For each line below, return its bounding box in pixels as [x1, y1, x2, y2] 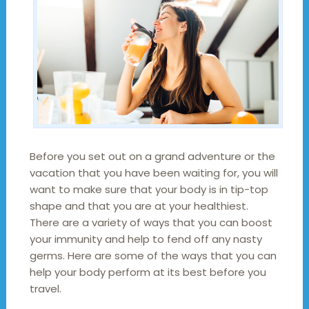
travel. [29, 281, 61, 296]
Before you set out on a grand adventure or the [29, 148, 275, 163]
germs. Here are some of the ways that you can [29, 248, 277, 263]
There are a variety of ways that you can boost [29, 215, 272, 230]
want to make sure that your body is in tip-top [29, 181, 268, 197]
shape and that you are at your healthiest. [29, 198, 248, 213]
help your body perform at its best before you [29, 264, 266, 279]
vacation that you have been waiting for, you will [29, 165, 278, 180]
